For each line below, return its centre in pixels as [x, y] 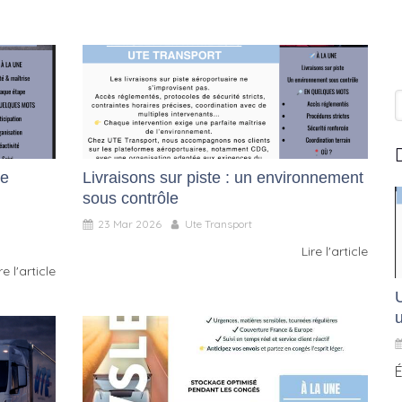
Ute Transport [218, 224]
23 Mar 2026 [130, 224]
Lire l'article [335, 252]
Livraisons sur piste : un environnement [223, 178]
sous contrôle [131, 199]
